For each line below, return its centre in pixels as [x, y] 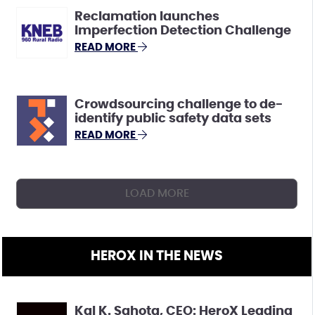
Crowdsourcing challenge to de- [179, 105]
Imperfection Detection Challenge [183, 31]
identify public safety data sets [173, 119]
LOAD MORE [157, 193]
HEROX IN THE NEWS [157, 256]
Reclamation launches [147, 17]
